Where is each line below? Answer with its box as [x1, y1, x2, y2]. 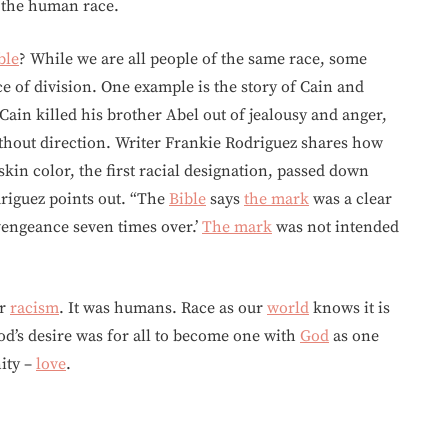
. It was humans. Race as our [59, 298, 267, 318]
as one [329, 326, 379, 346]
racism [10, 298, 59, 318]
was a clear [309, 189, 392, 209]
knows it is [309, 298, 390, 318]
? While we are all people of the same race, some [19, 49, 367, 69]
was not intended [272, 217, 399, 237]
